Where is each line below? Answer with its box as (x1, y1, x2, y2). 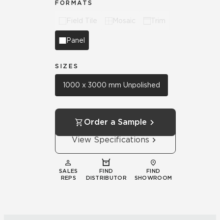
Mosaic (112, 16, 136, 25)
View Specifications (72, 135, 150, 145)
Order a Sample (84, 117, 147, 127)
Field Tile (66, 16, 97, 25)
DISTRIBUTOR (85, 174, 127, 182)
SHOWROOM (134, 174, 172, 182)
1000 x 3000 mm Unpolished (63, 81, 160, 89)
